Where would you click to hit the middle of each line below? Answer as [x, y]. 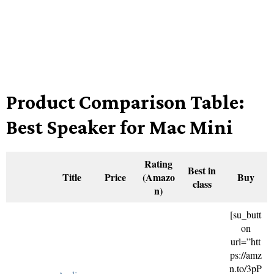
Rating [158, 164]
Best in [202, 170]
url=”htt [246, 241]
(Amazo [158, 177]
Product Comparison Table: [125, 102]
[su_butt [246, 214]
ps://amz [246, 255]
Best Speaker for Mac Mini [120, 127]
